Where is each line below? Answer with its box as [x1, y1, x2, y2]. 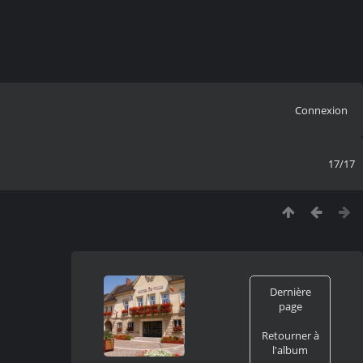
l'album [272, 342, 308, 357]
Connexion [294, 102, 348, 117]
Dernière [269, 284, 311, 299]
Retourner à [261, 327, 319, 343]
